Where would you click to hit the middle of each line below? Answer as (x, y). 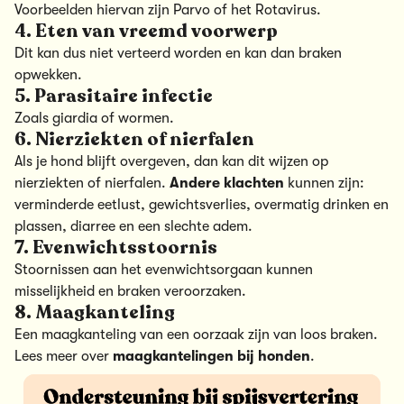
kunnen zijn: (324, 184)
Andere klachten (227, 184)
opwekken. (48, 75)
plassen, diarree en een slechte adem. (133, 227)
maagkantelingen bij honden (211, 357)
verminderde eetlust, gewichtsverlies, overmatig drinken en (202, 205)
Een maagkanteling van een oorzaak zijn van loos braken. (196, 335)
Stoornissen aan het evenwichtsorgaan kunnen (164, 270)
